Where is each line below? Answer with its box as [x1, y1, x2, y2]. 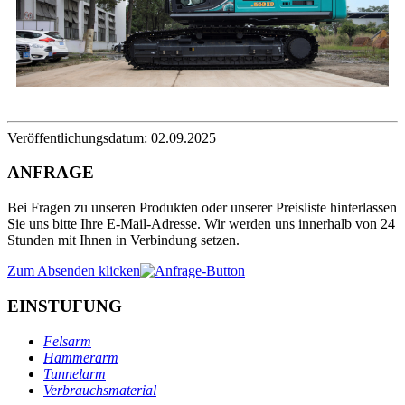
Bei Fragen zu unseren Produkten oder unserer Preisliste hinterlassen [7, 200, 397, 216]
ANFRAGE [7, 163, 94, 183]
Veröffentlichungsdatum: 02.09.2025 [7, 129, 216, 146]
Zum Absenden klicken [7, 263, 140, 279]
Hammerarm [43, 349, 118, 365]
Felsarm [43, 333, 91, 349]
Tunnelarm [43, 365, 106, 381]
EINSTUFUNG [7, 296, 122, 316]
